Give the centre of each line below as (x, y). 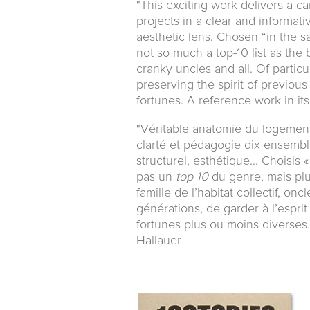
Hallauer (159, 240)
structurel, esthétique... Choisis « (222, 161)
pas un (156, 177)
